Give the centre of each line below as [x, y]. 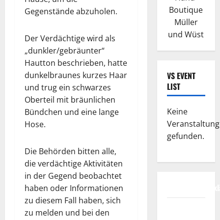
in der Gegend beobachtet [73, 176]
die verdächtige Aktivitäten [74, 163]
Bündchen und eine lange [72, 112]
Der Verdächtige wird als [70, 38]
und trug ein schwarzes [68, 87]
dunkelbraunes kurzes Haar [76, 75]
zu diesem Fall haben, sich [73, 200]
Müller [186, 22]
